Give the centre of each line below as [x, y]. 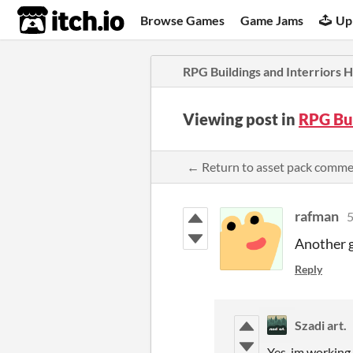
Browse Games [183, 20]
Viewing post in [241, 119]
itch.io [51, 20]
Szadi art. [321, 325]
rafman [317, 216]
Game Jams [272, 20]
